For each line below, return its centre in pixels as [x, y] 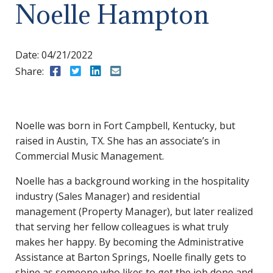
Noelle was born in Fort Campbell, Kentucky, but [125, 125]
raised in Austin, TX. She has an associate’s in [118, 140]
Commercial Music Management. [90, 156]
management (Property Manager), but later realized [134, 211]
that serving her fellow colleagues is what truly [122, 226]
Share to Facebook [107, 71]
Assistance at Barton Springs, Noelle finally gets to [131, 257]
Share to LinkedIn [146, 71]
